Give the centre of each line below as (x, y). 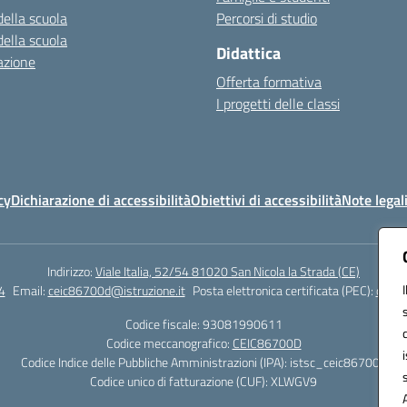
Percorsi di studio (267, 18)
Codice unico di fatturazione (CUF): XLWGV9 (203, 381)
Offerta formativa (269, 82)
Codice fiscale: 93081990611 (203, 324)
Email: (30, 290)
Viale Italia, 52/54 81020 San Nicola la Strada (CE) (228, 271)
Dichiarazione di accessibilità (101, 200)
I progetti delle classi (278, 104)
